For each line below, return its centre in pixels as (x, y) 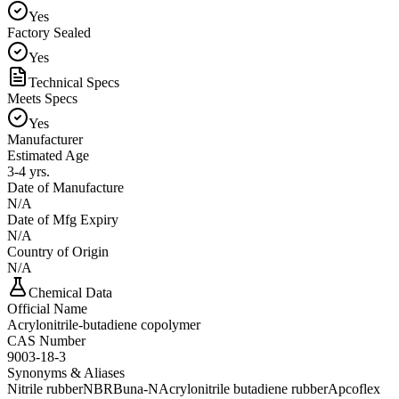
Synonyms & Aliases (66, 372)
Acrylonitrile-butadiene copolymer (104, 324)
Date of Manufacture (65, 187)
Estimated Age (48, 155)
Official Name (47, 308)
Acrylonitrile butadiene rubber (243, 388)
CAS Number (46, 340)
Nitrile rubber (45, 388)
